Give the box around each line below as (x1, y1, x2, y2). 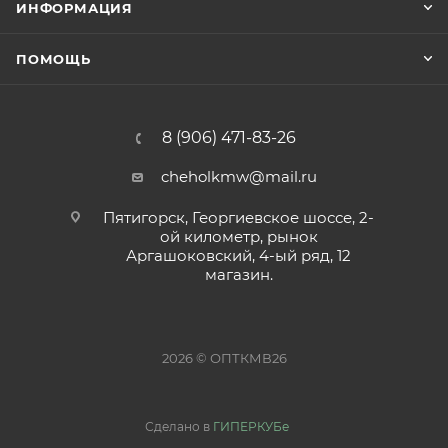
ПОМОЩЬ (16, 51, 91, 68)
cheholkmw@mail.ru (160, 167, 317, 187)
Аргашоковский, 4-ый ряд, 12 (126, 246, 351, 266)
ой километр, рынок (159, 227, 318, 247)
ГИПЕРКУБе (212, 419, 289, 435)
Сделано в (144, 419, 213, 435)
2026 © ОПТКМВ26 (161, 350, 287, 367)
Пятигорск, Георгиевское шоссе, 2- (103, 208, 374, 228)
